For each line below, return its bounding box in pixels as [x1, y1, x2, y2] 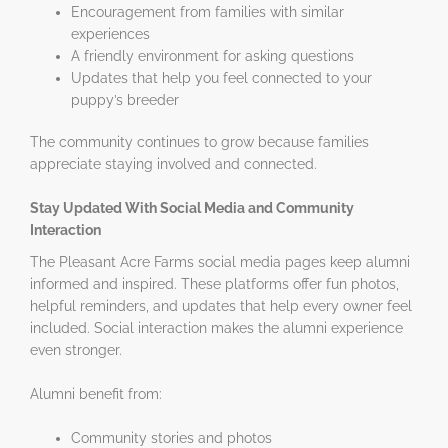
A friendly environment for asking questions [71, 47, 355, 64]
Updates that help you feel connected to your [71, 69, 373, 86]
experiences [71, 25, 151, 42]
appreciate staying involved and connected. [30, 156, 317, 173]
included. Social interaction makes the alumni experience [30, 319, 403, 336]
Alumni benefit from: [30, 385, 162, 402]
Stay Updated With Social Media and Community [30, 200, 354, 217]
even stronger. [30, 341, 122, 358]
